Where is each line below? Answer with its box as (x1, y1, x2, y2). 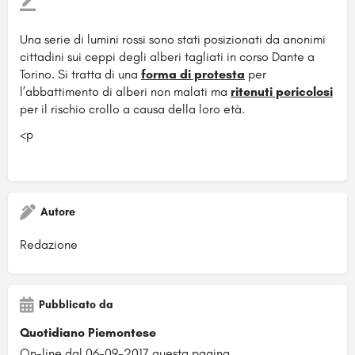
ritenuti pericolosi (231, 83, 333, 99)
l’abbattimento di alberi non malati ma (20, 83, 231, 99)
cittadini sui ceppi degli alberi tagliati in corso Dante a (20, 48, 315, 64)
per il (20, 101, 48, 116)
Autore (40, 204, 75, 219)
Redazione (20, 236, 78, 252)
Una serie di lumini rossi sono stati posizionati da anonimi (20, 31, 326, 47)
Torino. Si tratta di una (20, 66, 141, 82)
